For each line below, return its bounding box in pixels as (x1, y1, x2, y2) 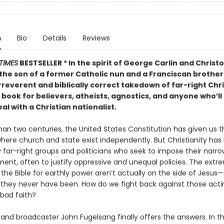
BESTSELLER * (17, 58, 68, 68)
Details (42, 33, 66, 43)
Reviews (82, 33, 110, 43)
